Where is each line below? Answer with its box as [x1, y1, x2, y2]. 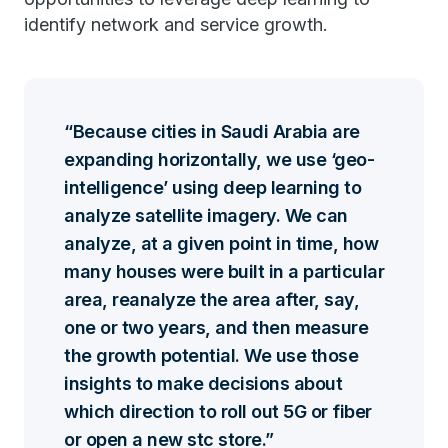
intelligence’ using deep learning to [64, 177, 361, 198]
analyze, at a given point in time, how [64, 233, 378, 254]
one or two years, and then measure [64, 317, 368, 338]
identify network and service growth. [24, 14, 333, 35]
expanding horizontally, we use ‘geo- [64, 149, 374, 170]
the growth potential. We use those [64, 345, 358, 366]
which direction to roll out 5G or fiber [64, 401, 372, 422]
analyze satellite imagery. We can [64, 205, 348, 226]
